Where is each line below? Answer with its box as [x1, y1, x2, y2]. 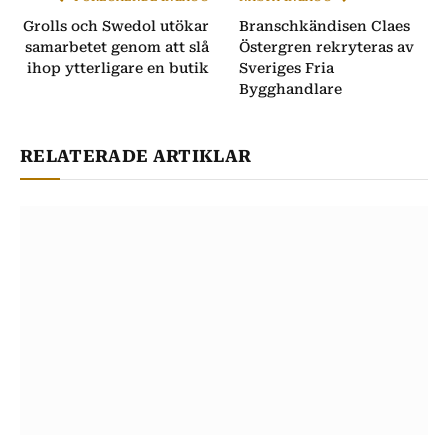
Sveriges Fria [239, 59, 334, 76]
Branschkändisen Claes [239, 17, 410, 34]
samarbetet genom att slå [25, 38, 209, 55]
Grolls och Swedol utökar [23, 17, 209, 34]
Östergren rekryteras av [239, 38, 414, 55]
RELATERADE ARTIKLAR [20, 145, 252, 166]
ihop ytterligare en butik [27, 59, 209, 76]
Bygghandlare [239, 80, 342, 97]
